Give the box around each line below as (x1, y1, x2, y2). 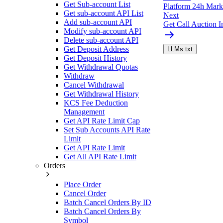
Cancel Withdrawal (64, 80, 124, 89)
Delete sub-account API (64, 35, 138, 44)
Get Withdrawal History (64, 89, 139, 98)
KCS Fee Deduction (64, 98, 128, 107)
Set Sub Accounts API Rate (64, 125, 150, 134)
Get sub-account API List (64, 8, 143, 17)
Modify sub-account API (64, 26, 141, 35)
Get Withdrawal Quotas (64, 62, 138, 71)
